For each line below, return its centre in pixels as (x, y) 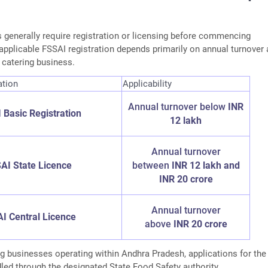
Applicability (147, 84)
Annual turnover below (178, 107)
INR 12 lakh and (205, 166)
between (152, 166)
